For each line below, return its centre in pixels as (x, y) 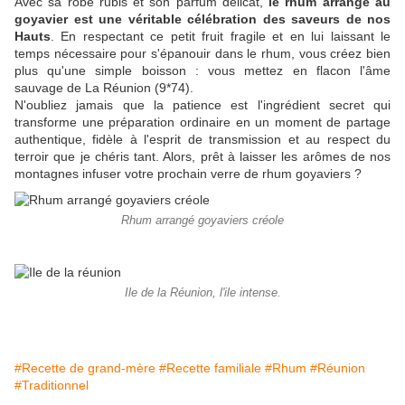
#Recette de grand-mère (85, 368)
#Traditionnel (52, 386)
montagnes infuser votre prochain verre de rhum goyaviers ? (190, 174)
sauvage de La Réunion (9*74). (104, 88)
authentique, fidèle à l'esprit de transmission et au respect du (202, 140)
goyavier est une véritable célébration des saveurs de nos (202, 19)
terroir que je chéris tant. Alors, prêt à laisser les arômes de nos (202, 157)
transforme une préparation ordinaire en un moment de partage (202, 122)
